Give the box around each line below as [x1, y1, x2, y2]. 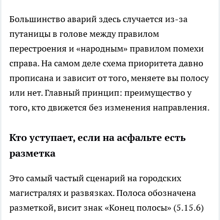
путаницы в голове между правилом [9, 27, 159, 39]
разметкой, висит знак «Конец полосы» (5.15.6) [9, 201, 204, 213]
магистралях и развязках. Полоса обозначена [9, 187, 196, 198]
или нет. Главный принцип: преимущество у [9, 86, 192, 98]
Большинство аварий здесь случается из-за [9, 13, 188, 25]
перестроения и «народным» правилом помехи [9, 42, 204, 54]
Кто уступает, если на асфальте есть [9, 131, 186, 144]
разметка [9, 146, 55, 160]
